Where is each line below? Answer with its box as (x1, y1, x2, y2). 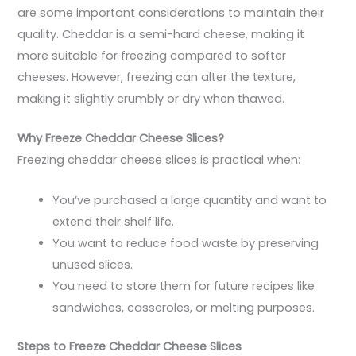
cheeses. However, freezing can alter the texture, (17, 69, 296, 86)
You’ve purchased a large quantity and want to (52, 192, 327, 208)
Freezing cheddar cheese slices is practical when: (17, 152, 301, 168)
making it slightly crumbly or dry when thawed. (17, 91, 285, 107)
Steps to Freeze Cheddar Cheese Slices (17, 338, 242, 354)
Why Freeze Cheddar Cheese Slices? (17, 130, 225, 147)
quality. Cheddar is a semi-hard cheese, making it (17, 26, 305, 43)
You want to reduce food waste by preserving (52, 234, 319, 251)
